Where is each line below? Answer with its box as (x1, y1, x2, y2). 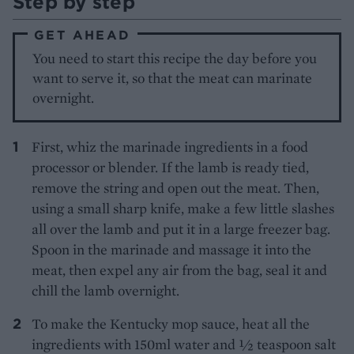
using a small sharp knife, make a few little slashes (32, 199, 334, 218)
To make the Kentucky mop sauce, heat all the (32, 314, 310, 333)
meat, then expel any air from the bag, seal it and (32, 261, 327, 280)
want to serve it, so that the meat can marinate (32, 69, 313, 88)
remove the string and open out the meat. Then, (32, 179, 319, 198)
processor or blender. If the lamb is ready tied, (32, 158, 309, 177)
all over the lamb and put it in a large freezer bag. (32, 220, 330, 239)
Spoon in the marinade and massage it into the (32, 240, 311, 259)
